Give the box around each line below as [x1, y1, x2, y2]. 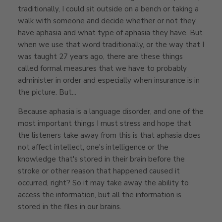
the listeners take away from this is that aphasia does [18, 130, 201, 140]
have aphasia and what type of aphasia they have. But [18, 27, 203, 38]
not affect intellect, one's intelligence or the [18, 142, 168, 152]
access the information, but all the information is [18, 189, 181, 200]
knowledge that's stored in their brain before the [18, 154, 185, 164]
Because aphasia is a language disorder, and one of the [18, 106, 204, 116]
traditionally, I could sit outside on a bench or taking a [18, 3, 199, 14]
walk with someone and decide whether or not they [18, 15, 196, 26]
